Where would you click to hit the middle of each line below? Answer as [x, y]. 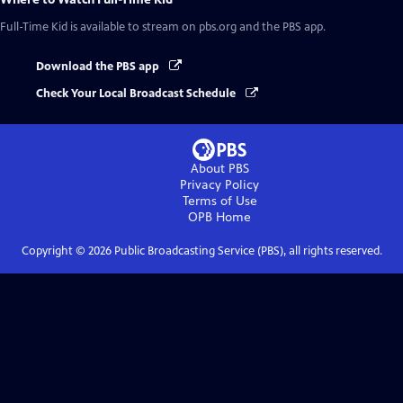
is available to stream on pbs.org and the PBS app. [197, 27]
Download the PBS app [99, 67]
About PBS [219, 169]
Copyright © [54, 251]
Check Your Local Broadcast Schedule [137, 94]
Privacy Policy [219, 185]
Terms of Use [219, 201]
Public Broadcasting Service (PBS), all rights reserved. [246, 251]
